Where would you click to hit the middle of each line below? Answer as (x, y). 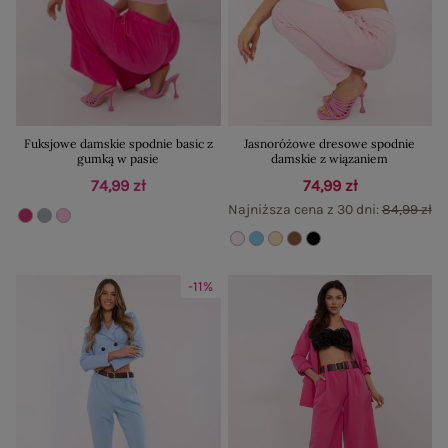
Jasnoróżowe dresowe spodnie (330, 143)
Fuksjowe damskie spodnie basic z (118, 143)
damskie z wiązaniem (330, 158)
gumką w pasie (118, 158)
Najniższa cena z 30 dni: (304, 209)
